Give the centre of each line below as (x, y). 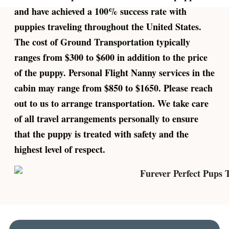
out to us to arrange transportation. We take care (111, 103)
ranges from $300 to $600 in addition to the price (111, 57)
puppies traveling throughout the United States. (108, 26)
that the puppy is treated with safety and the (101, 134)
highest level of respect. (60, 149)
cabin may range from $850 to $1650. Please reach (113, 88)
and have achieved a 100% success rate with (100, 11)
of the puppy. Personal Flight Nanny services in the (114, 72)
